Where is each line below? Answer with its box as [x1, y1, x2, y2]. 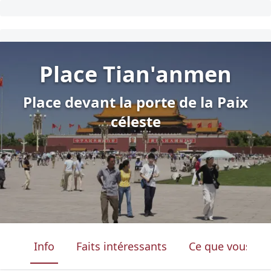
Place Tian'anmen [39, 59, 232, 89]
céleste [110, 111, 161, 131]
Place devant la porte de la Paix [23, 92, 248, 112]
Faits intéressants [76, 239, 167, 253]
